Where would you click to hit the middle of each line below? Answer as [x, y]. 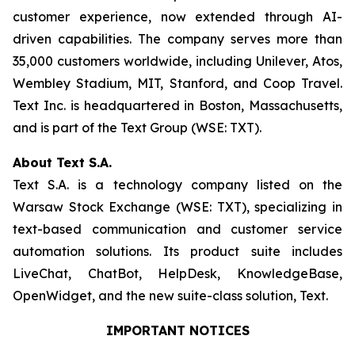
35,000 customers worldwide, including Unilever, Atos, [177, 61]
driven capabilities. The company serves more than [177, 39]
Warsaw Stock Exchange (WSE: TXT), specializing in [177, 207]
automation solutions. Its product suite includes [177, 251]
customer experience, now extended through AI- [177, 17]
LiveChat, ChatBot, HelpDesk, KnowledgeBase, [177, 273]
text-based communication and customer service [177, 229]
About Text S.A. [62, 162]
